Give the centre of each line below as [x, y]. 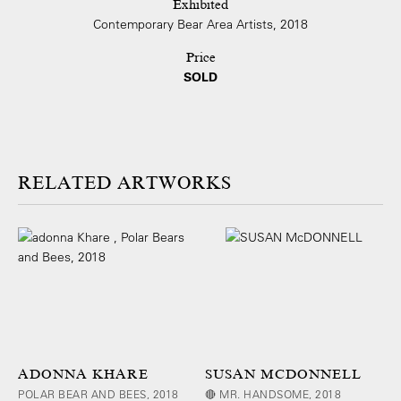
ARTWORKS [175, 183]
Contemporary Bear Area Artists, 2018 [200, 25]
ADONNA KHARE [83, 374]
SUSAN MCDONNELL [284, 374]
